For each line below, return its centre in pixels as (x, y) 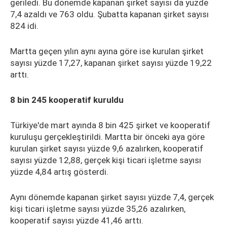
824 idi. (24, 26)
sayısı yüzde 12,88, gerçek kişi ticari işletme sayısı (106, 160)
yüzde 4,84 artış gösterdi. (59, 172)
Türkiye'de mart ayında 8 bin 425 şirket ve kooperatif (110, 125)
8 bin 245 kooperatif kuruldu (67, 100)
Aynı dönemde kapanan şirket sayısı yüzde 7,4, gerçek (112, 197)
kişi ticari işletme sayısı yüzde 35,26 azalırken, (98, 209)
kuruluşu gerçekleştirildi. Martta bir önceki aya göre (107, 137)
